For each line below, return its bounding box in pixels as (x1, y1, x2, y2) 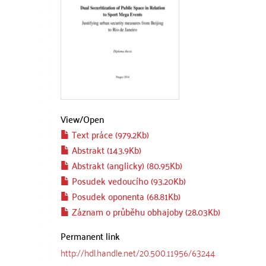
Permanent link (61, 227, 120, 244)
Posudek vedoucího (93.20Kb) (69, 172, 186, 189)
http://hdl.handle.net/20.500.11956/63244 (61, 244, 215, 261)
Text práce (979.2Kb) (69, 126, 149, 142)
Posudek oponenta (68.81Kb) (69, 188, 180, 204)
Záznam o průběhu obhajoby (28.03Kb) (69, 203, 220, 220)
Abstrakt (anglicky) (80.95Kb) (69, 157, 182, 173)
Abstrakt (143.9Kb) (69, 141, 141, 158)
